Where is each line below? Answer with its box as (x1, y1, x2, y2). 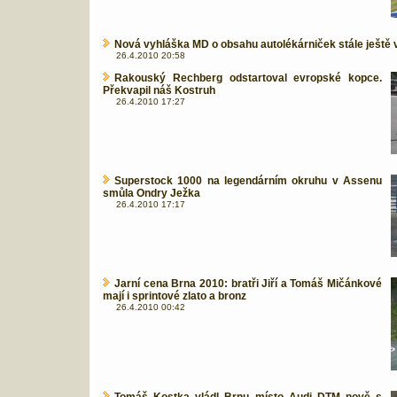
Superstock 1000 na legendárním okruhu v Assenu (114, 175, 382, 187)
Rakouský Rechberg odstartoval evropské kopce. (114, 72, 382, 84)
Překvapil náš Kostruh (103, 84, 215, 97)
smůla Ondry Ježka (103, 187, 200, 199)
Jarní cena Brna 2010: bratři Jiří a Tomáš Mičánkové (114, 277, 382, 290)
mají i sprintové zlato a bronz (103, 290, 246, 302)
